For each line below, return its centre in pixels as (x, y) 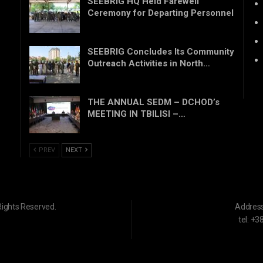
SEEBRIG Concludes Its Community (161, 52)
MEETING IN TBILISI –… (136, 114)
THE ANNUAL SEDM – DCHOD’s (154, 102)
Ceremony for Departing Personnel (161, 13)
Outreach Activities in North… (149, 64)
